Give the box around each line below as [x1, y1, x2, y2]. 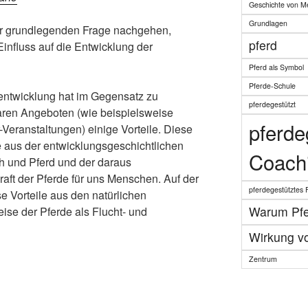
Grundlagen [248, 17, 287, 28]
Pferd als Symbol [248, 61, 304, 72]
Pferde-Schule [248, 80, 296, 91]
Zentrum [248, 253, 277, 264]
